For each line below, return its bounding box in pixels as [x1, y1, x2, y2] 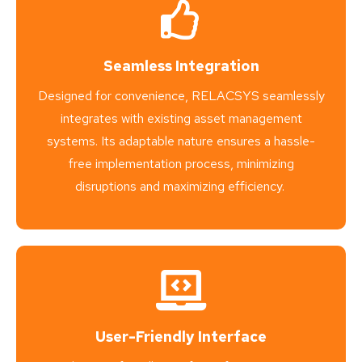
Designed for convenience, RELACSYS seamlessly [37, 87, 325, 105]
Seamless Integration [103, 57, 259, 76]
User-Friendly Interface [95, 327, 267, 347]
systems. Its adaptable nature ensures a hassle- [47, 133, 315, 150]
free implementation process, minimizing [68, 155, 294, 173]
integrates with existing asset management [60, 110, 302, 128]
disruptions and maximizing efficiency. [74, 178, 284, 196]
